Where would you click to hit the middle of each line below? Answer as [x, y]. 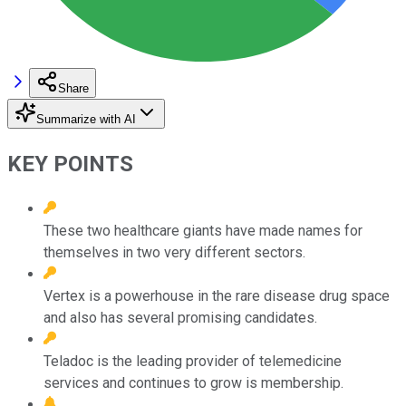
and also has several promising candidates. [180, 317]
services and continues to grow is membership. [193, 382]
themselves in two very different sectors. [174, 252]
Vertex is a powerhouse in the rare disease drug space [217, 295]
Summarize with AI [86, 119]
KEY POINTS [70, 164]
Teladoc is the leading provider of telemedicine [193, 361]
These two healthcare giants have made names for [203, 230]
